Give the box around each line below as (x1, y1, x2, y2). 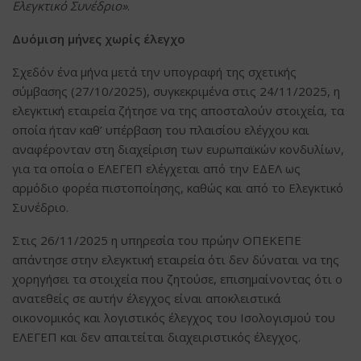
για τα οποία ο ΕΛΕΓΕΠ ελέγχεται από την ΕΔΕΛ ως (12, 160, 301, 176)
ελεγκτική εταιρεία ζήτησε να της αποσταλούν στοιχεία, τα (12, 102, 344, 118)
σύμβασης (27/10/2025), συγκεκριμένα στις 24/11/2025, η (12, 82, 340, 99)
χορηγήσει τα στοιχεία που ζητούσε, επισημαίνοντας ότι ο (12, 270, 342, 287)
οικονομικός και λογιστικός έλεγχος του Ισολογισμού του (12, 309, 335, 326)
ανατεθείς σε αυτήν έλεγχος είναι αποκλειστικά (12, 289, 280, 306)
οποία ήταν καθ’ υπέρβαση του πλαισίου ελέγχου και (12, 121, 309, 138)
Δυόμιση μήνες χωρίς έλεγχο (12, 30, 185, 47)
